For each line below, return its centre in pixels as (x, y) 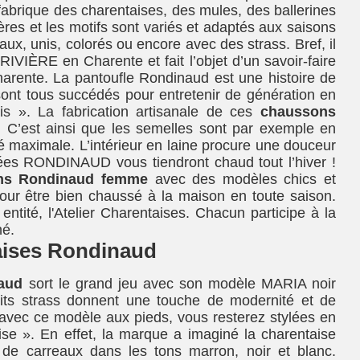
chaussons (298, 111)
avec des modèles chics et (241, 179)
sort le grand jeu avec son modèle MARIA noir (182, 283)
